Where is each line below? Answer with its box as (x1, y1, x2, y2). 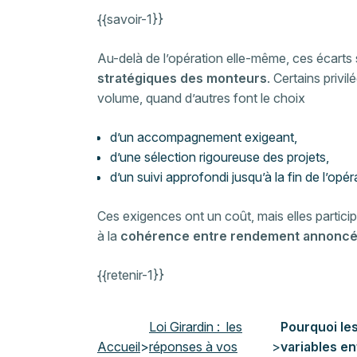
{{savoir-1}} (97, 11, 163, 27)
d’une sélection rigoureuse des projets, (110, 149, 332, 165)
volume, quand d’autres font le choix (97, 90, 308, 106)
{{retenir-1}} (97, 267, 164, 283)
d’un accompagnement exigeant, (110, 129, 300, 145)
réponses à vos (149, 339, 237, 355)
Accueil (97, 339, 140, 355)
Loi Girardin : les (149, 319, 242, 335)
